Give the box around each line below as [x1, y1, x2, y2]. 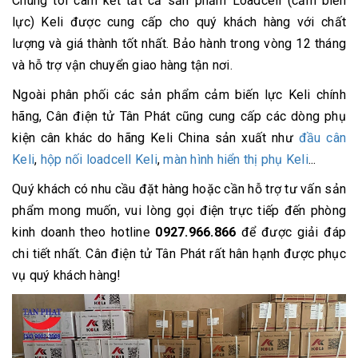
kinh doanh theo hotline [12, 224, 156, 240]
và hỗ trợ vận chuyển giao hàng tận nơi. [12, 57, 233, 73]
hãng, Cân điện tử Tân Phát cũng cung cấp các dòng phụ [12, 108, 346, 124]
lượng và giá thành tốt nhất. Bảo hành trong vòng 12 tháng [12, 35, 346, 51]
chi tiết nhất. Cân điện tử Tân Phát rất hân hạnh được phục [12, 245, 346, 261]
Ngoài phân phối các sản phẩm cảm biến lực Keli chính [12, 86, 346, 102]
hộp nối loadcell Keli [40, 151, 157, 167]
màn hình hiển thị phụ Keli [163, 151, 308, 167]
